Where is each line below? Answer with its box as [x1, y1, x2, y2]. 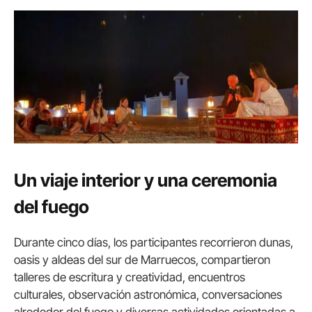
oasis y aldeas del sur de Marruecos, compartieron [14, 252, 270, 267]
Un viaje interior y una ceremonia [14, 169, 277, 192]
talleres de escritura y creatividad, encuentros [14, 270, 245, 284]
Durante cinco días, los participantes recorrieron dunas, [14, 235, 293, 249]
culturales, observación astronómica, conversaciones [14, 287, 282, 302]
